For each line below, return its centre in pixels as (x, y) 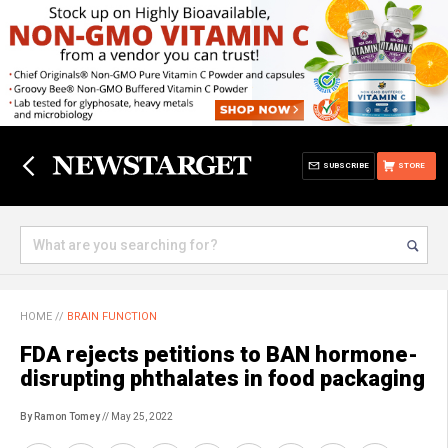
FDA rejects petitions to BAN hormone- (219, 354)
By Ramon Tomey (60, 416)
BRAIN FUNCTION (112, 316)
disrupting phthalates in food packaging (222, 378)
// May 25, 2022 (136, 416)
